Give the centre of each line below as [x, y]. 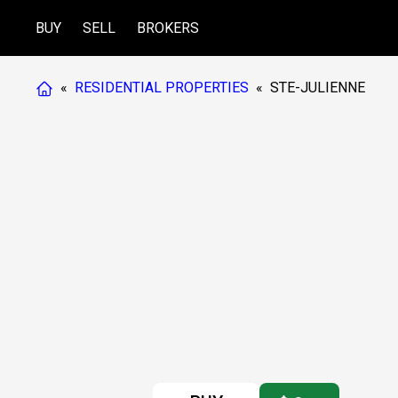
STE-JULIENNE [318, 88]
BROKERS [168, 28]
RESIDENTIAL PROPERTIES [162, 88]
